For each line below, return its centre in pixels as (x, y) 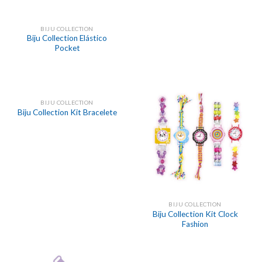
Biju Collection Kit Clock (195, 214)
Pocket (67, 48)
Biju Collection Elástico (67, 38)
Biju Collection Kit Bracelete (67, 113)
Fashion (195, 224)
